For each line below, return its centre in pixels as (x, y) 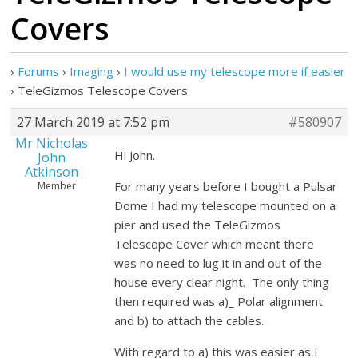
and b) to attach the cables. (191, 320)
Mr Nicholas (52, 143)
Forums (39, 71)
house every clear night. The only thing (222, 282)
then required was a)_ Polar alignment (219, 301)
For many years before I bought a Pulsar (226, 186)
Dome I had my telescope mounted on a (225, 205)
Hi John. (135, 155)
